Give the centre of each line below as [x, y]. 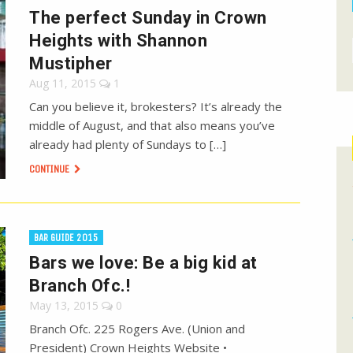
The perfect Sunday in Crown [148, 18]
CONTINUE [51, 169]
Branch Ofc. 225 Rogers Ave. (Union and [137, 329]
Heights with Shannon [119, 41]
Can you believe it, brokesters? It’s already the [156, 107]
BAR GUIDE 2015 [67, 238]
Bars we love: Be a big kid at [143, 263]
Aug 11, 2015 [63, 84]
